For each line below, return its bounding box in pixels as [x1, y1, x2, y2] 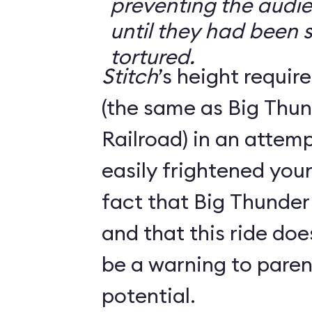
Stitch [101, 63, 158, 89]
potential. [101, 282, 196, 309]
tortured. [109, 43, 195, 70]
